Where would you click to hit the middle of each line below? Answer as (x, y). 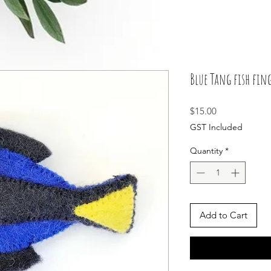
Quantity (206, 151)
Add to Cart (224, 215)
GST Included (216, 127)
